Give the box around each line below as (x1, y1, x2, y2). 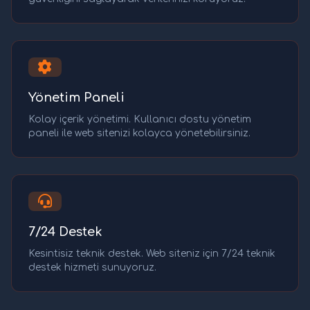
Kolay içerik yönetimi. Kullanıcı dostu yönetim (28, 113, 251, 125)
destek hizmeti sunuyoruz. (28, 262, 156, 273)
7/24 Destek (28, 224, 102, 239)
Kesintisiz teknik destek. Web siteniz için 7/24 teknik (28, 248, 275, 259)
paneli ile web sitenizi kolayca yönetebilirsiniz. (28, 127, 250, 138)
